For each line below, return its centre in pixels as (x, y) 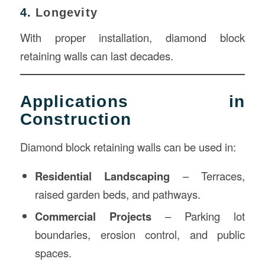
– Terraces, (208, 176)
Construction (75, 119)
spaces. (53, 253)
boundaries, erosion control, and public (140, 235)
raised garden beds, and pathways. (117, 194)
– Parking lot (198, 216)
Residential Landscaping (102, 176)
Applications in (132, 102)
